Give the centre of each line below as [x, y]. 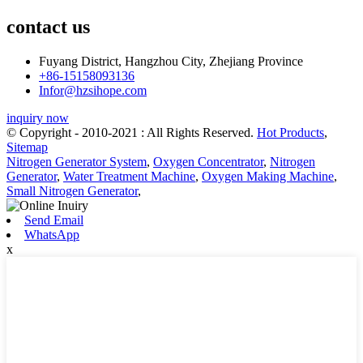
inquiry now [38, 117]
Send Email [54, 220]
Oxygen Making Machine [268, 176]
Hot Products [290, 132]
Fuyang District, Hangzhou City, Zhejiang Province [171, 61]
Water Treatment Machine [129, 176]
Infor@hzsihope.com [93, 90]
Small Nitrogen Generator [72, 190]
